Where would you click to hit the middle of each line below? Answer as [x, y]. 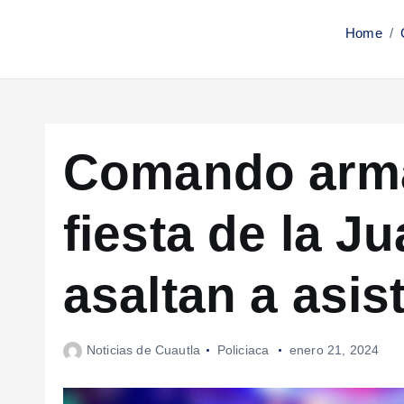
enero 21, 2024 [335, 350]
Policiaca [243, 350]
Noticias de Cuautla [144, 350]
